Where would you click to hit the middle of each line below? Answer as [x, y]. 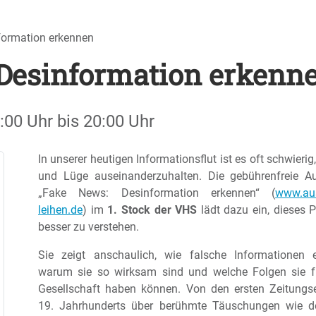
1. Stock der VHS [152, 210]
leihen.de [60, 210]
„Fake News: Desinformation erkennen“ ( [157, 193]
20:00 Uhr [119, 121]
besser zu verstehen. [89, 227]
